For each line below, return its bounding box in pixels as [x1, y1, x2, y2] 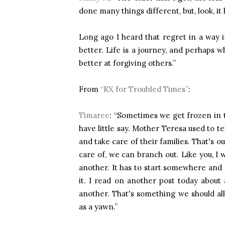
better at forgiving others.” [79, 58, 176, 68]
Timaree [79, 110, 109, 120]
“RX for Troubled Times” [100, 84, 188, 94]
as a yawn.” [79, 202, 118, 211]
